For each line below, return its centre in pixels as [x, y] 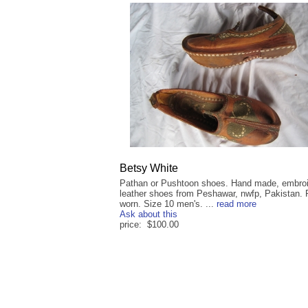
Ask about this [148, 214]
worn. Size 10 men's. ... [168, 204]
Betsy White [149, 168]
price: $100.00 [149, 225]
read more [236, 204]
